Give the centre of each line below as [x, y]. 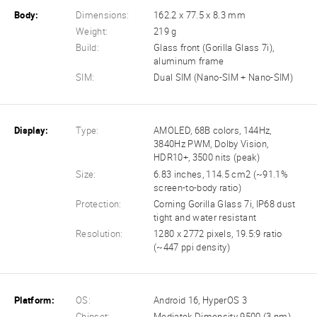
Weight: [92, 32]
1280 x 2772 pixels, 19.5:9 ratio [218, 234]
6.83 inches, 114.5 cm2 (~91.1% [221, 174]
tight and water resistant [205, 217]
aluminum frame [189, 62]
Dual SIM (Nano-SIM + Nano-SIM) [223, 78]
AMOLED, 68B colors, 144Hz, [213, 131]
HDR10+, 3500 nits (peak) [207, 158]
